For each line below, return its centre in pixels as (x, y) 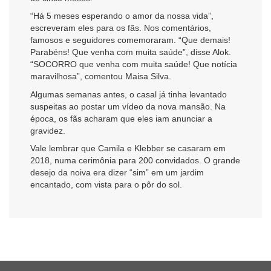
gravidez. (48, 130)
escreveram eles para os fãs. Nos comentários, (121, 28)
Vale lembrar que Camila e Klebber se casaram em (128, 148)
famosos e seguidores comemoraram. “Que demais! (130, 40)
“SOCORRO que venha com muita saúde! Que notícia (134, 64)
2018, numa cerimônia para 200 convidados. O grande (135, 160)
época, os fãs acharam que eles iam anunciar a (121, 118)
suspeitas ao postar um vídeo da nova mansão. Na (128, 106)
